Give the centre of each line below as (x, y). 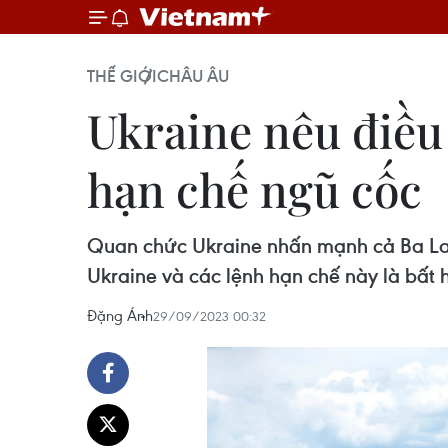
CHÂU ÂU (193, 76)
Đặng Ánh (120, 315)
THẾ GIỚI (122, 76)
